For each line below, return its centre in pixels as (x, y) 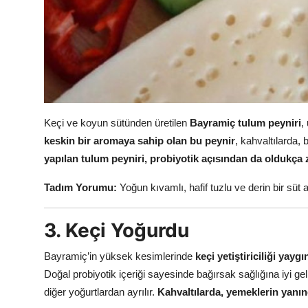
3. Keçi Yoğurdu (117, 230)
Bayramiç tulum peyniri (245, 122)
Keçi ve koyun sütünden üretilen (117, 122)
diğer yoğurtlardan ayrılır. (101, 291)
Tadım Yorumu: (80, 187)
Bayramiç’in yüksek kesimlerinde (120, 256)
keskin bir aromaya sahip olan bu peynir (140, 140)
